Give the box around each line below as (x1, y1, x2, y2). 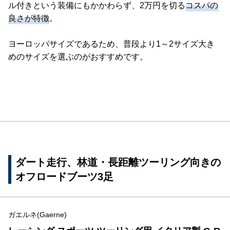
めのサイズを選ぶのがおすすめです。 (8, 52, 148, 61)
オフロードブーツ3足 (15, 170, 113, 182)
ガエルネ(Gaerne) (8, 210, 67, 219)
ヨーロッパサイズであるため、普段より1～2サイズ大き (8, 39, 215, 48)
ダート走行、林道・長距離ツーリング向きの (15, 156, 221, 168)
